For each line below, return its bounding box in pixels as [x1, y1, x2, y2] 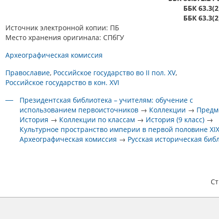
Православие [5, 68, 50, 77]
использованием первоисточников [20, 105, 139, 114]
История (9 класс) [146, 115, 205, 124]
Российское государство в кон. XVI [5, 78, 119, 87]
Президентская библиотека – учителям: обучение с [20, 95, 194, 105]
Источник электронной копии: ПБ [5, 23, 119, 32]
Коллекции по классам [59, 115, 135, 124]
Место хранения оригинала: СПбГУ [5, 33, 124, 42]
